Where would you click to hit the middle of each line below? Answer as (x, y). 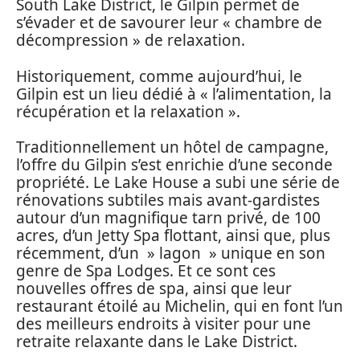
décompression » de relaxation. (131, 41)
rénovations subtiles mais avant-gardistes (168, 200)
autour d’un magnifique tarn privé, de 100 (168, 218)
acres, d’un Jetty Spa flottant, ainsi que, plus (173, 236)
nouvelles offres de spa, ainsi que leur (154, 289)
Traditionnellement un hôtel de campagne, (172, 147)
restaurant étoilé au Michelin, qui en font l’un (180, 307)
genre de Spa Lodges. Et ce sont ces (146, 271)
